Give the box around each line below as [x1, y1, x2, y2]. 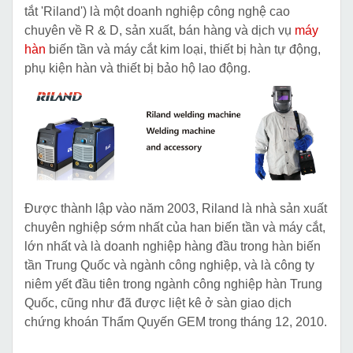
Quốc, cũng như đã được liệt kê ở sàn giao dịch [24, 296, 292, 310]
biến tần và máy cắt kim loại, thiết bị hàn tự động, [46, 42, 321, 56]
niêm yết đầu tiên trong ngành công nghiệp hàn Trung [24, 277, 322, 292]
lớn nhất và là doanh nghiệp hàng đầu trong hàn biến [24, 240, 321, 254]
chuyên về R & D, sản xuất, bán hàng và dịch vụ [24, 23, 295, 37]
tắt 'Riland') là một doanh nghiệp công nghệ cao [24, 4, 290, 18]
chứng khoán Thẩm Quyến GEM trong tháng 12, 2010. [24, 315, 327, 329]
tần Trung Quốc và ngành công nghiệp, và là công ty [24, 258, 314, 273]
